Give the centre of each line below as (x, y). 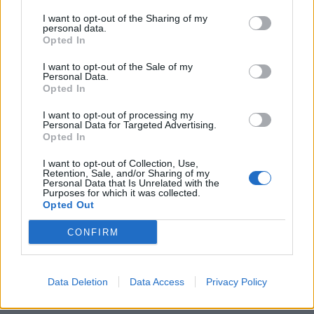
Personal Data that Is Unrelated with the (131, 183)
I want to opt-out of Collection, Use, (121, 163)
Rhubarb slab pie (54, 109)
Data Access (157, 282)
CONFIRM (93, 232)
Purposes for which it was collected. (122, 193)
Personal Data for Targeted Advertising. (130, 125)
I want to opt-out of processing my (118, 115)
